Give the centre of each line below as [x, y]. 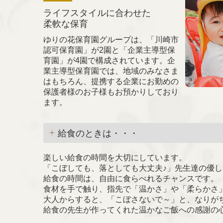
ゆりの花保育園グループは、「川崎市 [111, 39]
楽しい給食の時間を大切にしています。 [115, 157]
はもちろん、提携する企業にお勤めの [111, 81]
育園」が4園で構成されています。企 [109, 60]
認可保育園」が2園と [81, 50]
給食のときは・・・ [98, 133]
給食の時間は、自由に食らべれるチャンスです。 [131, 178]
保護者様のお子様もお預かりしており [111, 92]
